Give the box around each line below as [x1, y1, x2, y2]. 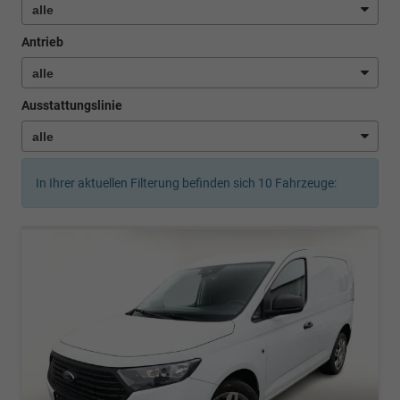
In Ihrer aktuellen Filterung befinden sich [36, 176, 258, 191]
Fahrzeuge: [272, 176, 337, 191]
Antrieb [21, 34, 63, 49]
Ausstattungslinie [21, 98, 122, 113]
